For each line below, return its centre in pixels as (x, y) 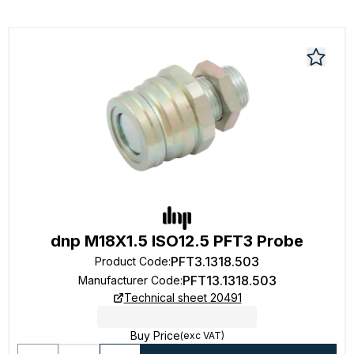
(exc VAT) (202, 335)
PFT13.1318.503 (229, 281)
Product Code (132, 261)
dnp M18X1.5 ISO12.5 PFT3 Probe (177, 241)
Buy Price (155, 335)
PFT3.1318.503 (215, 262)
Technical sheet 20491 (183, 298)
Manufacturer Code (129, 280)
